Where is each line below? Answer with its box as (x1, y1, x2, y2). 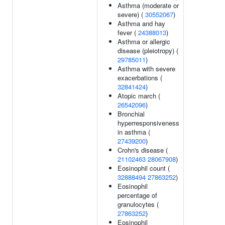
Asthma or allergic (118, 37, 170, 46)
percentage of (118, 190, 157, 200)
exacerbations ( (118, 73, 162, 82)
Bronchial (118, 109, 145, 119)
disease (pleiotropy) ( (118, 46, 178, 55)
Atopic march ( (118, 91, 160, 100)
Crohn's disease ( (118, 145, 168, 155)
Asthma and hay (118, 19, 165, 28)
